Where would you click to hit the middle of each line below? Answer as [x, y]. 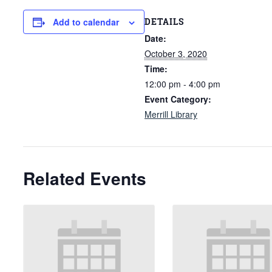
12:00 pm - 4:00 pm [182, 83]
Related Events [85, 178]
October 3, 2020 [176, 53]
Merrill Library [171, 114]
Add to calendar [86, 22]
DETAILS [164, 21]
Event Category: [178, 99]
